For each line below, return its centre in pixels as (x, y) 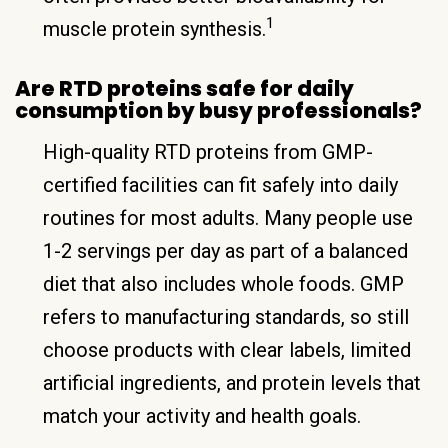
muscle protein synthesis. (154, 28)
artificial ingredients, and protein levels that (232, 382)
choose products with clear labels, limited (227, 349)
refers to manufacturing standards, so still (226, 316)
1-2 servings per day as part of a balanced (225, 250)
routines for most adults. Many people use (228, 217)
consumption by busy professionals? (218, 110)
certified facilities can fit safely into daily (220, 184)
